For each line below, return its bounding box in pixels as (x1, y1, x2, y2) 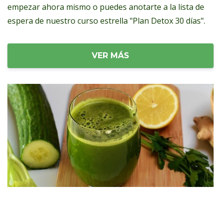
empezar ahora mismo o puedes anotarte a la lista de (7, 1, 204, 13)
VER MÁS (92, 51, 129, 61)
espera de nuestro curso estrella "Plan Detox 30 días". (7, 15, 205, 27)
